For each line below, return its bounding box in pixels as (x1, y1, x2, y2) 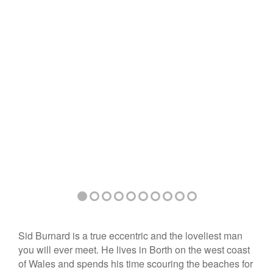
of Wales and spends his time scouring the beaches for (18, 256, 253, 271)
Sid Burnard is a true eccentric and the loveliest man (18, 228, 243, 243)
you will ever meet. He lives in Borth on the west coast (18, 242, 250, 257)
